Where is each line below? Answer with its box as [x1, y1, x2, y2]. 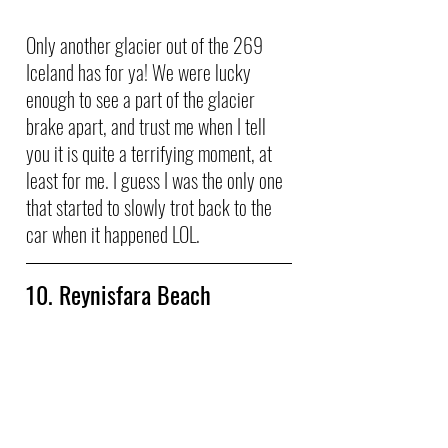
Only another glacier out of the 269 [26, 29, 267, 60]
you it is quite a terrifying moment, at [26, 137, 276, 168]
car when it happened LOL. [26, 218, 200, 249]
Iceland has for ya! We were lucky [26, 56, 255, 87]
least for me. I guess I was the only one [26, 164, 287, 195]
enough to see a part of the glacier [26, 83, 259, 114]
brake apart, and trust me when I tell [26, 110, 270, 141]
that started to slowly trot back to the [26, 191, 276, 222]
